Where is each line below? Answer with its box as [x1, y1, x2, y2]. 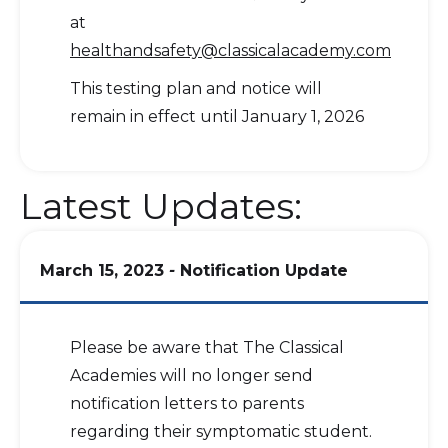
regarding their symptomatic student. [70, 422, 372, 441]
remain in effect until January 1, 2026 [70, 107, 364, 126]
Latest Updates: [20, 184, 302, 228]
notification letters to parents [70, 394, 304, 413]
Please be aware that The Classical [70, 338, 344, 357]
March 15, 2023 [40, 261, 164, 280]
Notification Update [180, 261, 348, 280]
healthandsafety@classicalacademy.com [70, 41, 391, 60]
